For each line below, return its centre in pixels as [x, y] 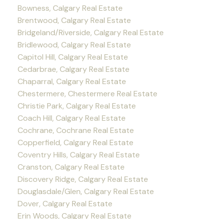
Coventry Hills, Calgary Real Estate [78, 155]
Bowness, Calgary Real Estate [70, 8]
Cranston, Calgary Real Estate [71, 167]
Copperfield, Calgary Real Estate [75, 143]
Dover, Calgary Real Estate [65, 204]
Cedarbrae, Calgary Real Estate [73, 69]
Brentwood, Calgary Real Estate [74, 21]
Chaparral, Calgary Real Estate [72, 82]
